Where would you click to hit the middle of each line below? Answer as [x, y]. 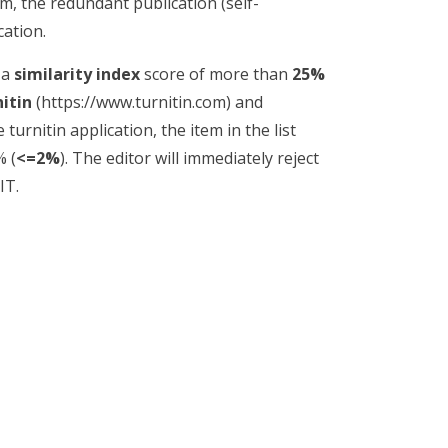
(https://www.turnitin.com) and [147, 102]
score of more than [216, 74]
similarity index [77, 74]
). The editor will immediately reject [189, 158]
